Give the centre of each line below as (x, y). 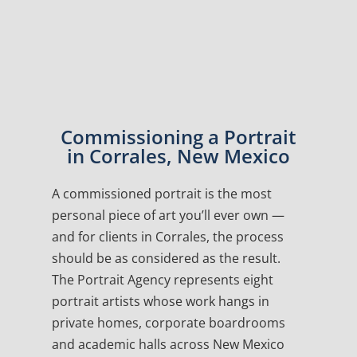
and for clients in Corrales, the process (167, 237)
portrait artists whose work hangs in (160, 302)
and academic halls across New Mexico (168, 345)
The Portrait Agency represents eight (162, 280)
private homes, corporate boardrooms (168, 323)
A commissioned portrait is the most (161, 194)
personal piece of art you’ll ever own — (168, 216)
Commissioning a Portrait (178, 137)
